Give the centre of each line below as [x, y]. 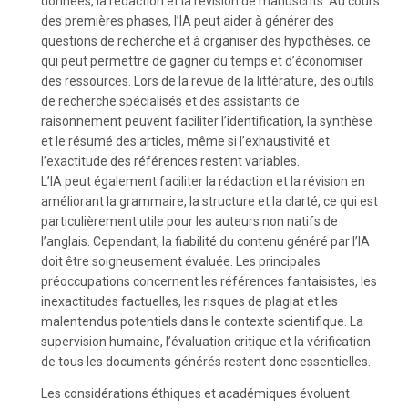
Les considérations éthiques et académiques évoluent [195, 393]
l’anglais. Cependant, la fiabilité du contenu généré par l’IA [205, 241]
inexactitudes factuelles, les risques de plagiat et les [189, 301]
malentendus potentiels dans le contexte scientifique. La [202, 321]
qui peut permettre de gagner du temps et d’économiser [202, 61]
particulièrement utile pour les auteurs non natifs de [189, 221]
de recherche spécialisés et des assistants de [170, 101]
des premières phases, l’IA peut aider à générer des [188, 21]
